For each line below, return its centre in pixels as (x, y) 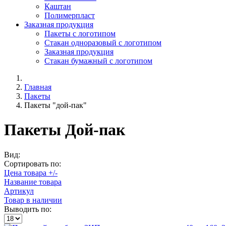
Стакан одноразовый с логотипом (103, 42)
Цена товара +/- (31, 173)
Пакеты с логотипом (80, 33)
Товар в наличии (33, 200)
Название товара (33, 182)
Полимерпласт (70, 15)
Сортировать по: (33, 163)
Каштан (58, 6)
